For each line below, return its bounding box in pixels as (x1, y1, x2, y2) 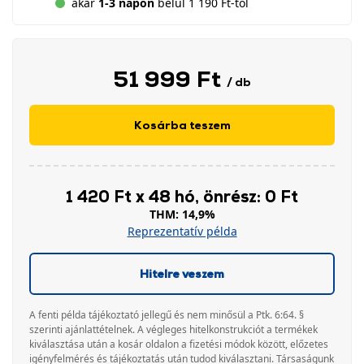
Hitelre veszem (140, 266, 224, 280)
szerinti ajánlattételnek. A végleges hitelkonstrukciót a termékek (29, 323, 318, 336)
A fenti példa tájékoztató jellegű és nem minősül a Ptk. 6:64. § (29, 308, 304, 322)
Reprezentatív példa (127, 223, 237, 239)
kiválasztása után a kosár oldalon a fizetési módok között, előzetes (29, 337, 328, 351)
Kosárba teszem (133, 118, 231, 132)
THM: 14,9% (149, 206, 215, 222)
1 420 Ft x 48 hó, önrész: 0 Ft (66, 186, 298, 206)
